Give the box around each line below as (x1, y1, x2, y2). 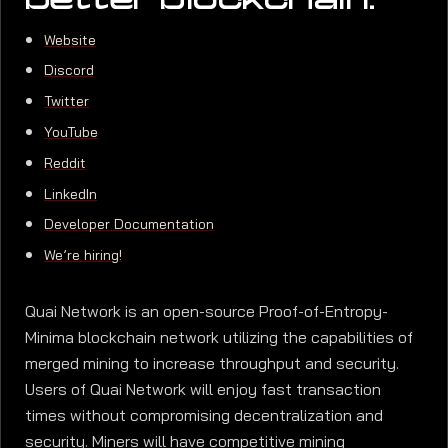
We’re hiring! (44, 243, 123, 268)
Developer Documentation (44, 212, 215, 237)
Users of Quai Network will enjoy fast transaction (25, 375, 381, 403)
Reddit (44, 150, 87, 175)
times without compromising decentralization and (25, 401, 383, 429)
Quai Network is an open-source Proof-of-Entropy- (25, 297, 388, 325)
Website (44, 27, 97, 52)
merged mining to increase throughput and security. (25, 349, 399, 377)
